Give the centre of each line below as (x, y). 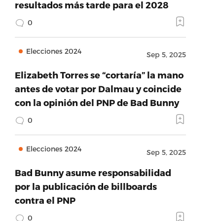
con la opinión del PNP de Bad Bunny (97, 102)
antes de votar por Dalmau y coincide (98, 89)
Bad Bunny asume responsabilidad (93, 172)
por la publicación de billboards (86, 186)
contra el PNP (45, 200)
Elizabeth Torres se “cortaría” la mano (99, 75)
